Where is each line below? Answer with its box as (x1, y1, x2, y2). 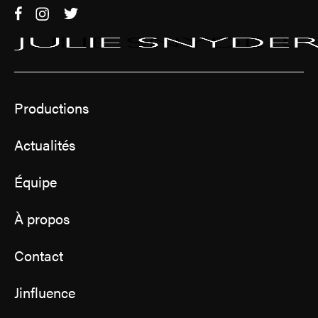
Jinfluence (14, 282, 75, 302)
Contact (14, 245, 63, 265)
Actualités (14, 134, 75, 155)
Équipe (14, 171, 57, 192)
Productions (14, 97, 89, 118)
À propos (14, 208, 70, 229)
